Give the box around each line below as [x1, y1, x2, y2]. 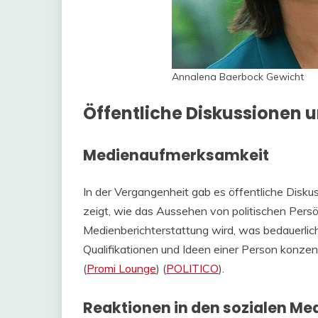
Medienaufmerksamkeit [83, 144, 269, 165]
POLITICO [166, 261, 219, 275]
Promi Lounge [87, 261, 156, 275]
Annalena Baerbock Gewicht [172, 70, 305, 84]
